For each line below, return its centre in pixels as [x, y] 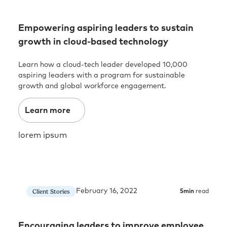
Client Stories [51, 191]
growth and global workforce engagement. [92, 86]
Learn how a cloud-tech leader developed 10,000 [103, 65]
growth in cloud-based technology [93, 42]
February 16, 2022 [107, 191]
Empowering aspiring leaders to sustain [106, 28]
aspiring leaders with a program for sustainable [102, 75]
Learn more [48, 110]
